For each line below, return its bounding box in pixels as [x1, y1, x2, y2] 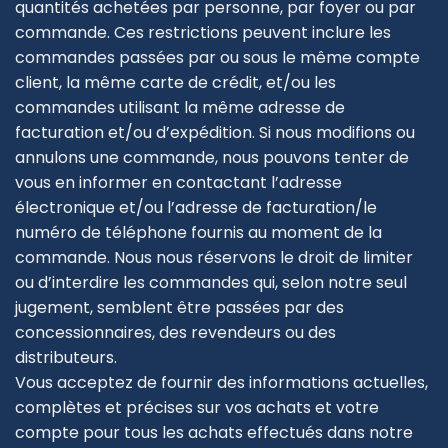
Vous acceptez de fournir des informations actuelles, [15, 370, 428, 394]
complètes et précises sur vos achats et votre [15, 395, 379, 419]
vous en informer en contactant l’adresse [15, 170, 342, 194]
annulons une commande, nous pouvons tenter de [15, 145, 409, 169]
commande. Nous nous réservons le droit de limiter [15, 245, 413, 269]
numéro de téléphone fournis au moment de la [15, 220, 382, 244]
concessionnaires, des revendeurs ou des [15, 320, 336, 344]
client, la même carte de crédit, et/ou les [15, 70, 336, 94]
